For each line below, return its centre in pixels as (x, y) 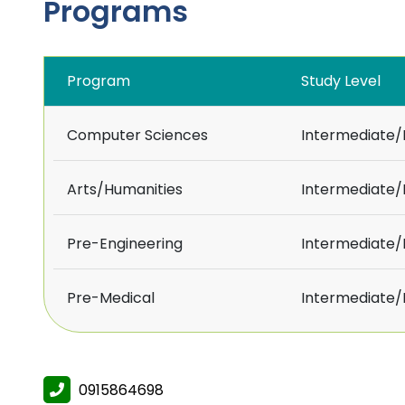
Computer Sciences (137, 136)
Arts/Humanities (125, 190)
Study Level (341, 81)
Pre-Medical (111, 298)
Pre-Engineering (125, 244)
